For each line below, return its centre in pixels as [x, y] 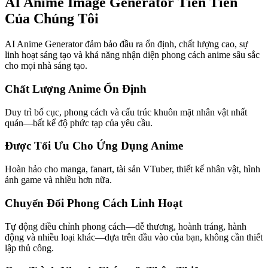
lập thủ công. [29, 248]
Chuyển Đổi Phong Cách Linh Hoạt [94, 203]
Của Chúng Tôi [52, 19]
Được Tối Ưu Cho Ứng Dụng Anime [94, 146]
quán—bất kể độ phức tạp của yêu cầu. [79, 123]
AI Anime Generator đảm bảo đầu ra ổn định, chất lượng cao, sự [127, 44]
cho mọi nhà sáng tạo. [46, 66]
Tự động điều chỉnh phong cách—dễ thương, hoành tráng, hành [126, 226]
